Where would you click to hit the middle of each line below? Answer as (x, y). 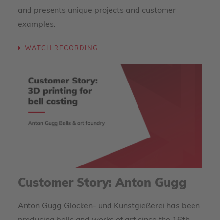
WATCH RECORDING (61, 49)
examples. (37, 25)
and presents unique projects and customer (97, 11)
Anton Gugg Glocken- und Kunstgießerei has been (109, 206)
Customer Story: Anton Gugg (102, 184)
